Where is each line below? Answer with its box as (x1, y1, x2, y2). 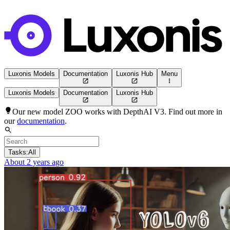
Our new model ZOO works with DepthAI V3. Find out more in (12, 107, 222, 117)
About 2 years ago (4, 158, 64, 167)
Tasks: (8, 148, 28, 157)
